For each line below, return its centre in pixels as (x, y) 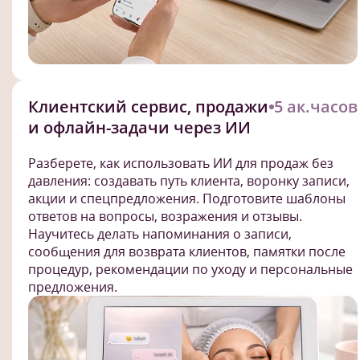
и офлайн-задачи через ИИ (139, 127)
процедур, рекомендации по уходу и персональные (190, 269)
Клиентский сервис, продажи (148, 106)
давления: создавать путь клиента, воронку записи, (189, 180)
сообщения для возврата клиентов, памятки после (187, 251)
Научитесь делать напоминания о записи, (160, 233)
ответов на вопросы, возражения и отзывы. (165, 216)
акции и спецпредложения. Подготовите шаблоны (187, 198)
